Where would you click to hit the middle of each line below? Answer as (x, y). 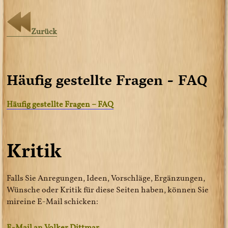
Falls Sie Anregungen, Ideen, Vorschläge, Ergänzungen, (106, 178)
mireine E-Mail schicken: (53, 202)
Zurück (44, 31)
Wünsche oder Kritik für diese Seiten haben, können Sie (108, 190)
